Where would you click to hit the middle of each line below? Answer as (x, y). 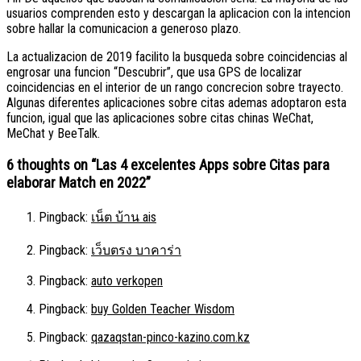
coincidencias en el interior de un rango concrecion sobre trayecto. (175, 88)
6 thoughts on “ (51, 165)
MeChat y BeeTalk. (53, 134)
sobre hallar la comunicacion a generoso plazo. (124, 29)
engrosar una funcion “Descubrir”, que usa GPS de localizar (154, 73)
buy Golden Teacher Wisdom (163, 309)
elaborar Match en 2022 (76, 183)
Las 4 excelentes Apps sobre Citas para (213, 165)
